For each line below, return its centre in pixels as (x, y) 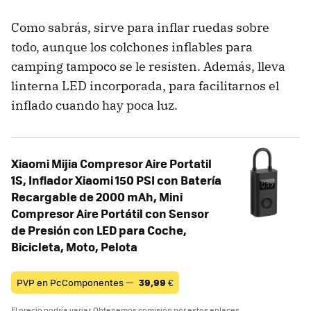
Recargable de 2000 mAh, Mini (97, 196)
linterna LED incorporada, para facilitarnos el (145, 85)
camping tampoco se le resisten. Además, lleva (148, 66)
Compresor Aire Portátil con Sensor (110, 213)
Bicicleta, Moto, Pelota (74, 246)
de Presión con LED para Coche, (99, 229)
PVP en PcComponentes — (76, 282)
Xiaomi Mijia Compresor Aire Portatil (111, 163)
